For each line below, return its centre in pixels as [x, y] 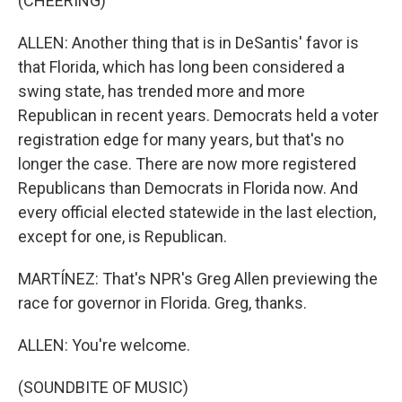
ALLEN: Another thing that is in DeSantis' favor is [188, 43]
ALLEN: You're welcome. [104, 345]
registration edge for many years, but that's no [181, 140]
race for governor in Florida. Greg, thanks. [162, 303]
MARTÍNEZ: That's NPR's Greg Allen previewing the [198, 279]
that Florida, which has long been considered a [181, 67]
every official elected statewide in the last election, [197, 212]
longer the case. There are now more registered [187, 164]
